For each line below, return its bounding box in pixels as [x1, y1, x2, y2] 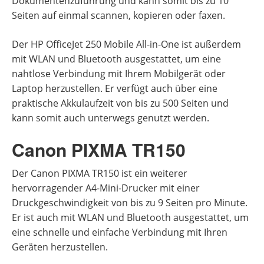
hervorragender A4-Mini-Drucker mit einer [12, 181, 200, 194]
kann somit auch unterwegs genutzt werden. [12, 111, 209, 124]
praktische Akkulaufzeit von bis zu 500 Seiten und [12, 96, 229, 110]
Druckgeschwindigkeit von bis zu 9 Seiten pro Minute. [12, 196, 247, 209]
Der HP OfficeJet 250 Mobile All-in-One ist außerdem [12, 37, 241, 51]
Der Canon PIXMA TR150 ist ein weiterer [12, 166, 187, 180]
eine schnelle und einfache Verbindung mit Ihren [12, 225, 227, 239]
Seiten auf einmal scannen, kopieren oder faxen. [12, 8, 225, 22]
